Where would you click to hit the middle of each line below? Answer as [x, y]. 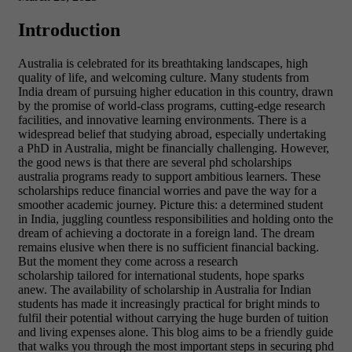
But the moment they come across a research [128, 262]
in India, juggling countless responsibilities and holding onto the [176, 219]
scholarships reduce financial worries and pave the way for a [167, 191]
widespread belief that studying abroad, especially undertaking [172, 134]
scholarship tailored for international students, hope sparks [161, 276]
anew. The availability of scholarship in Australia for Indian [165, 290]
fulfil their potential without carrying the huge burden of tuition [173, 318]
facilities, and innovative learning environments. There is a [162, 120]
